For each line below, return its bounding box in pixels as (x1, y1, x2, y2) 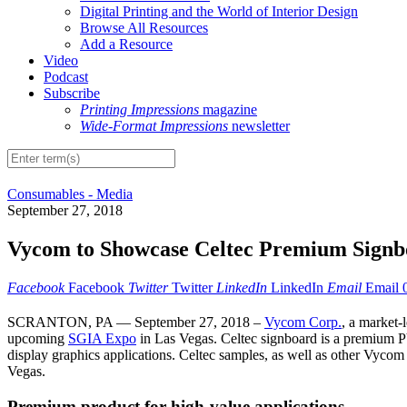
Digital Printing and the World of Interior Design (80, 4, 358, 20)
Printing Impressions (80, 102, 199, 118)
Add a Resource (80, 36, 173, 53)
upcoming (7, 331, 68, 347)
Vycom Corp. (264, 314, 342, 331)
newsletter (228, 118, 290, 134)
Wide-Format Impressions (80, 118, 228, 134)
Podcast (44, 69, 88, 85)
